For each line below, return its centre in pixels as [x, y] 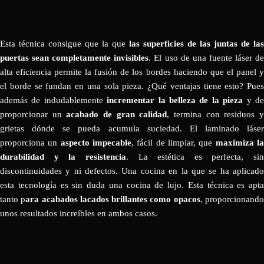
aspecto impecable [96, 142]
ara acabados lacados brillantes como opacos [113, 199]
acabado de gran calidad [117, 114]
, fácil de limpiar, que [174, 142]
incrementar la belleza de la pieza [175, 100]
